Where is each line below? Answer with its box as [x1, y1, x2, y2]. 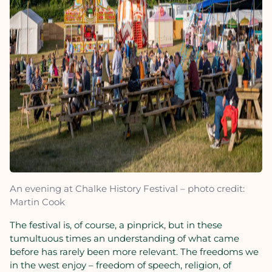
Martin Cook [10, 196, 65, 208]
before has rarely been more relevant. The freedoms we [10, 246, 259, 257]
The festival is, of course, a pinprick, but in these [10, 219, 222, 231]
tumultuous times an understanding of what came [10, 233, 239, 244]
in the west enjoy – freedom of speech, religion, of [10, 259, 231, 271]
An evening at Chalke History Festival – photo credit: [10, 183, 245, 194]
